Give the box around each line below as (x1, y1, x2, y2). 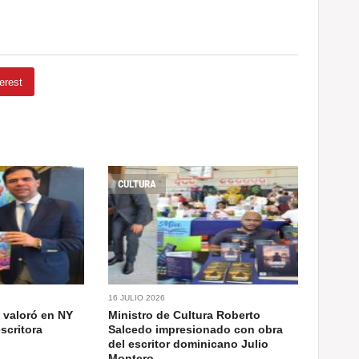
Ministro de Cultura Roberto (108, 308, 261, 321)
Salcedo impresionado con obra (108, 322, 284, 336)
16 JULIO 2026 (108, 292, 166, 302)
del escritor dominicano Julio (108, 337, 269, 350)
